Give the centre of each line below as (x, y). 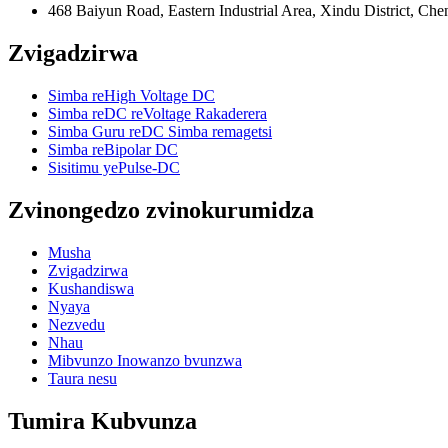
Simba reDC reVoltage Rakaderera (157, 114)
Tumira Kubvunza (102, 420)
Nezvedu (76, 325)
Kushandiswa (91, 289)
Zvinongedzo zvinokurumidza (161, 210)
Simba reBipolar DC (113, 150)
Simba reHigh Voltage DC (131, 96)
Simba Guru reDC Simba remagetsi (160, 132)
